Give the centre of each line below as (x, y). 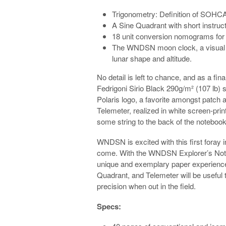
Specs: (109, 206)
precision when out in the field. (146, 186)
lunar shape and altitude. (152, 58)
